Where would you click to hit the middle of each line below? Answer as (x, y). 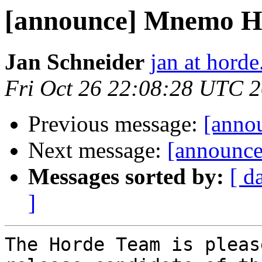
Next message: (98, 150)
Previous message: (116, 124)
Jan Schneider (75, 62)
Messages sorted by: (126, 177)
